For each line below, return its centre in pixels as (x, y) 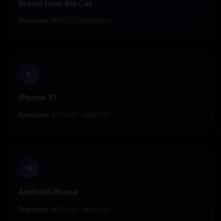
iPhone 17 (38, 97)
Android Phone (48, 192)
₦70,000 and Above (80, 21)
